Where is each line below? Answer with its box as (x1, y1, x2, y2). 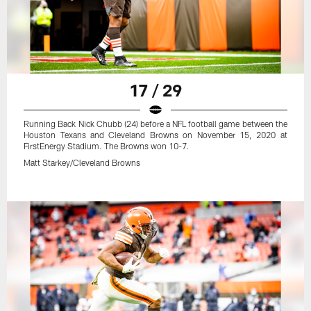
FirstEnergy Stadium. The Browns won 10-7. (24, 141, 190, 151)
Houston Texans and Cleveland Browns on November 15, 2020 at (24, 130, 287, 140)
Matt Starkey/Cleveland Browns (24, 158, 141, 168)
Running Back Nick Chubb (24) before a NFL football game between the (24, 119, 287, 129)
